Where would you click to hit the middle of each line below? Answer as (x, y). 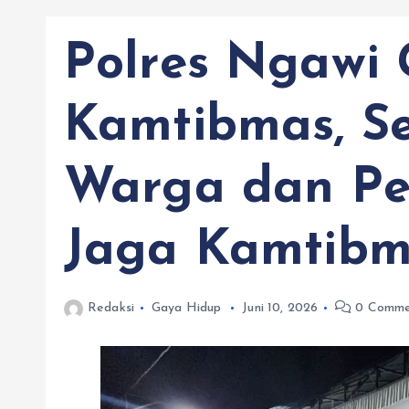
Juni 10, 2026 (280, 308)
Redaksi (111, 308)
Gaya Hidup (186, 308)
